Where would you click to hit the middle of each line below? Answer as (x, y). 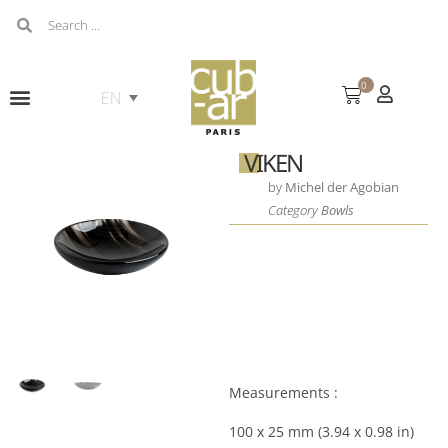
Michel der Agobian (341, 186)
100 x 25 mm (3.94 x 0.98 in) (321, 431)
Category (294, 209)
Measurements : (283, 392)
